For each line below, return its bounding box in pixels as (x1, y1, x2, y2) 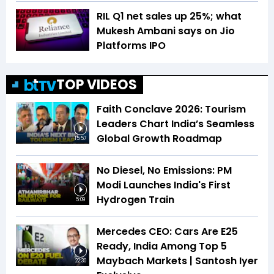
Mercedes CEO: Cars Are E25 (97, 224, 238, 239)
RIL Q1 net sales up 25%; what (97, 9, 242, 24)
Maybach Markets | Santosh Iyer (97, 254, 258, 268)
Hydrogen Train (97, 193, 174, 207)
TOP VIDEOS (56, 75, 137, 95)
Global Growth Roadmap (97, 131, 222, 146)
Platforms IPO (97, 39, 166, 53)
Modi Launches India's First (97, 178, 231, 193)
